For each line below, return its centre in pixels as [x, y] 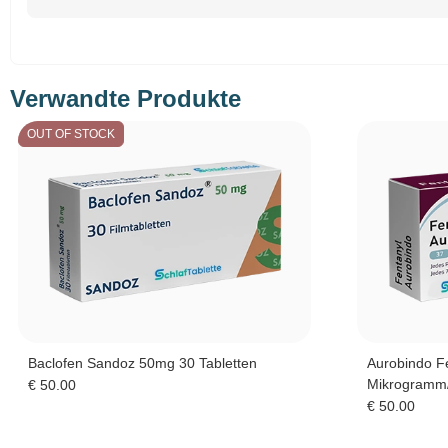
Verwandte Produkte [125, 98]
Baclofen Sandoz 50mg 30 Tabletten [142, 363]
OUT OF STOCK [71, 133]
